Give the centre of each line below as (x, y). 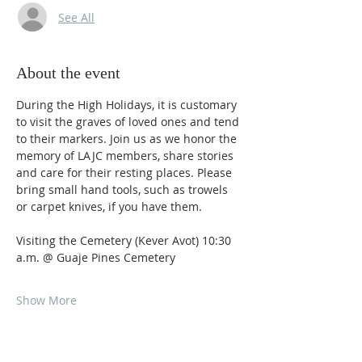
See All (76, 17)
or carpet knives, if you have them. (109, 206)
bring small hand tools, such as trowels (124, 189)
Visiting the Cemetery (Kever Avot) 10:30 (125, 240)
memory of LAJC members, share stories (126, 156)
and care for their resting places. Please (126, 173)
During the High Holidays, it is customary (128, 105)
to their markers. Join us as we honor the (128, 139)
